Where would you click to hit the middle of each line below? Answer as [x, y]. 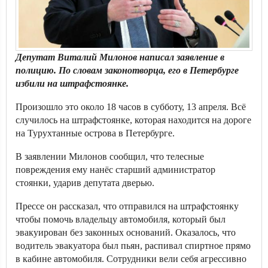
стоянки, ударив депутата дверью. [85, 183]
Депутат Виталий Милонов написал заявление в [120, 57]
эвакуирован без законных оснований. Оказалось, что [126, 232]
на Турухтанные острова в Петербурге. [95, 133]
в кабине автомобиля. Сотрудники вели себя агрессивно [131, 259]
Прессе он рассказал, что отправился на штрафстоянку [127, 206]
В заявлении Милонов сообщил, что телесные [110, 156]
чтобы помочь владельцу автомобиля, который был [121, 219]
